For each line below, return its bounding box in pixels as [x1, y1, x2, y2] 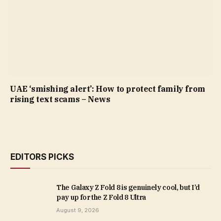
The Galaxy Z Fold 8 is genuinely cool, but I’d [56, 183, 200, 192]
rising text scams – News [10, 94, 110, 105]
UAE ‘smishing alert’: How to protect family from [10, 84, 205, 94]
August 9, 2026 [56, 207, 99, 214]
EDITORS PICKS [10, 152, 74, 162]
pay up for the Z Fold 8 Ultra [56, 193, 146, 202]
